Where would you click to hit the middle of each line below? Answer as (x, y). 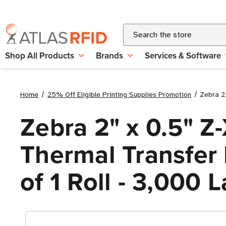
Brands (109, 55)
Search (135, 30)
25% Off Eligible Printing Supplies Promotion (119, 95)
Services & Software (183, 55)
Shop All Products (40, 55)
